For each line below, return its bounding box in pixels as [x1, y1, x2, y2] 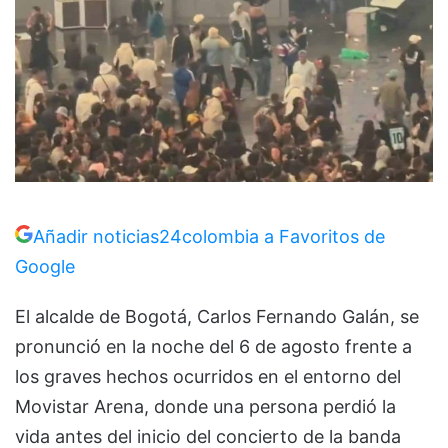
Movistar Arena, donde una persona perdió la [15, 396, 396, 418]
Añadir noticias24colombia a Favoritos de [33, 226, 385, 248]
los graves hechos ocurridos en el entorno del [15, 366, 401, 388]
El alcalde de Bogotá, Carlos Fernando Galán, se [15, 306, 419, 328]
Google [15, 256, 75, 278]
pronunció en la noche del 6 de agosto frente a [15, 336, 412, 358]
